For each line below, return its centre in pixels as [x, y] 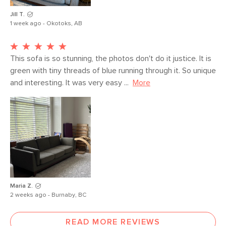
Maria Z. [21, 186]
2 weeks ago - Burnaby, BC [48, 195]
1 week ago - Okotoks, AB [46, 24]
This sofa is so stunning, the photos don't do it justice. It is [111, 59]
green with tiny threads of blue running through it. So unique [113, 71]
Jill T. [17, 15]
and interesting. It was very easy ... [69, 83]
